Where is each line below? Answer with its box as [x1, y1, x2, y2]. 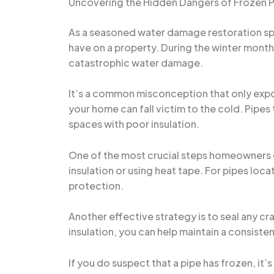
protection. [68, 179, 124, 192]
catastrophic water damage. [68, 56, 203, 69]
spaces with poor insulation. [68, 117, 199, 131]
